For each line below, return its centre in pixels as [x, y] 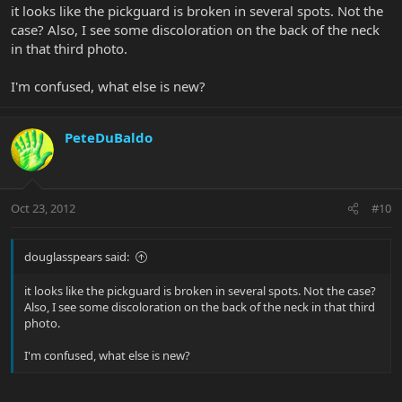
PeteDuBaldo [109, 137]
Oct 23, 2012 [43, 209]
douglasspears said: [77, 257]
